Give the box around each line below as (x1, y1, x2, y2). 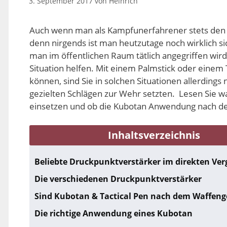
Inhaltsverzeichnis (108, 128, 200, 142)
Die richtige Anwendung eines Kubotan (34, 207, 193, 219)
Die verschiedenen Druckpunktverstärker (34, 173, 202, 184)
